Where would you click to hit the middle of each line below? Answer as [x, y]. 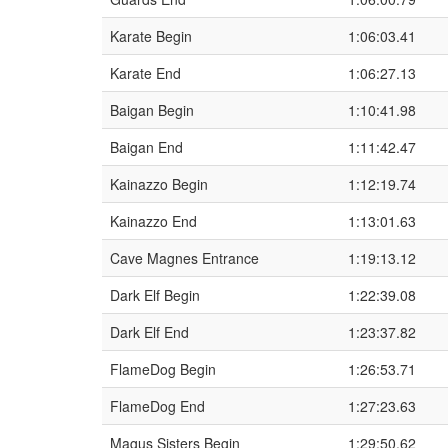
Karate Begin [151, 36]
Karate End [145, 73]
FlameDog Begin [163, 369]
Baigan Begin [152, 110]
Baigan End [146, 147]
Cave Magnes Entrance [184, 258]
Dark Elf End [149, 332]
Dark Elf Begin [155, 295]
